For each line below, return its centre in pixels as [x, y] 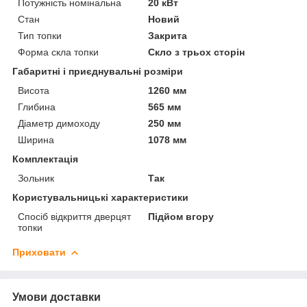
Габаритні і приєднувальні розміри [98, 72]
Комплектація [45, 159]
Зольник [36, 179]
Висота [34, 91]
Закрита [168, 36]
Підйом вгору [181, 217]
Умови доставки [57, 297]
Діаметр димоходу [59, 124]
